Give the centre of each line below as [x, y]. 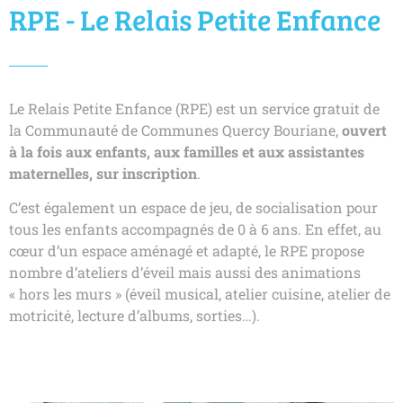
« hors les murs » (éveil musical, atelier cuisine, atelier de [200, 294]
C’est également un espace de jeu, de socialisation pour [193, 208]
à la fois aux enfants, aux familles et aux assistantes [187, 151]
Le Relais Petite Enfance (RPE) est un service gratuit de [194, 108]
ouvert [364, 130]
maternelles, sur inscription [103, 173]
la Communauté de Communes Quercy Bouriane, [175, 130]
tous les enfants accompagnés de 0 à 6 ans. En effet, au [195, 229]
